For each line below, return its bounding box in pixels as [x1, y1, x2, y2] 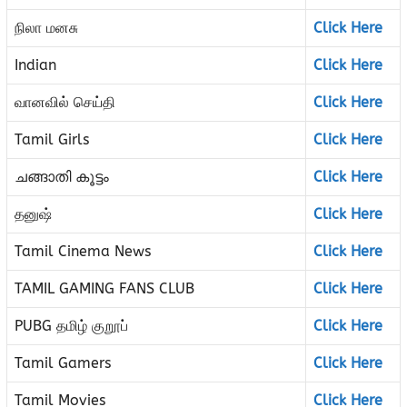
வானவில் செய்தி [15, 94, 115, 112]
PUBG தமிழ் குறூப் [15, 317, 128, 335]
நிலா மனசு [15, 19, 78, 37]
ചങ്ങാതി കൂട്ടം [15, 168, 109, 186]
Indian [15, 56, 56, 74]
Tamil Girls [15, 131, 89, 149]
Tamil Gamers [15, 354, 111, 372]
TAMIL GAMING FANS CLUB [15, 280, 194, 298]
